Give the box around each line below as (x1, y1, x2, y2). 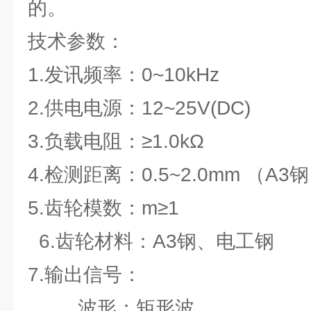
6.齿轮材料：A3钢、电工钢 (28, 230, 274, 252)
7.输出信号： (28, 264, 142, 285)
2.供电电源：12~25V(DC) (28, 97, 251, 119)
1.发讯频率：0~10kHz (28, 64, 219, 85)
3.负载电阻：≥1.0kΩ (28, 131, 204, 152)
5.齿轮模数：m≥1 (28, 197, 179, 219)
